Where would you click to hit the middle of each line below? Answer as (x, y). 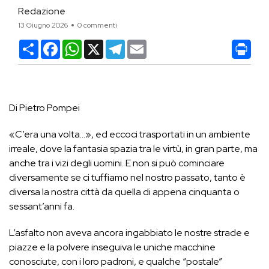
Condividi (60, 44)
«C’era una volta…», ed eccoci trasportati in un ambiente (130, 134)
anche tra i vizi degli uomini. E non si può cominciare (117, 163)
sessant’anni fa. (42, 206)
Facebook (84, 44)
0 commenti (97, 25)
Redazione (42, 11)
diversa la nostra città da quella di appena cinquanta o (124, 192)
